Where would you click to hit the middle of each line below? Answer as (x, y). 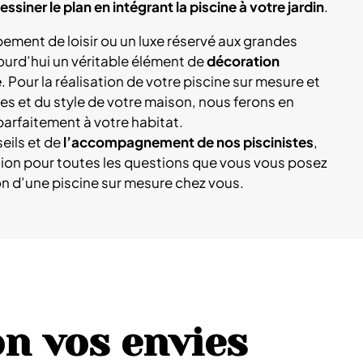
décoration (243, 61)
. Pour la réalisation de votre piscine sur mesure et (161, 81)
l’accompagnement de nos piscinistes (188, 142)
